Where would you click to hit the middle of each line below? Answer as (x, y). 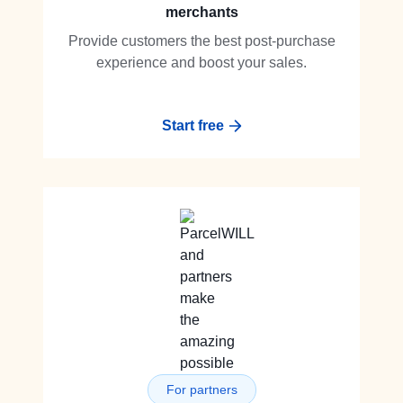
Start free (193, 125)
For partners (201, 390)
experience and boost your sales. (201, 63)
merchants (201, 12)
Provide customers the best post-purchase (201, 41)
